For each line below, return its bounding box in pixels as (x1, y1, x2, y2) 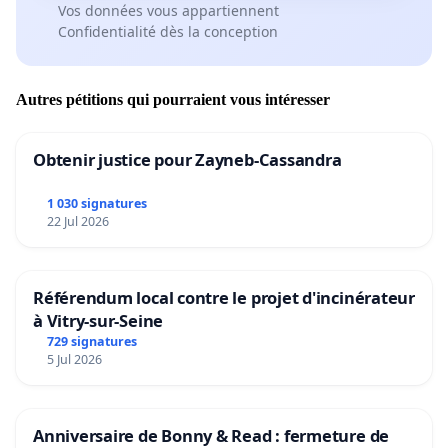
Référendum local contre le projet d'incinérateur (33, 285, 415, 309)
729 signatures (46, 332, 137, 350)
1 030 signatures (46, 194, 147, 212)
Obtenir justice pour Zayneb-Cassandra (33, 147, 342, 171)
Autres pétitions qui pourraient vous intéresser (16, 90, 330, 108)
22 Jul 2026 (46, 212, 109, 230)
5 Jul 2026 (46, 350, 102, 368)
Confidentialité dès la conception (57, 22, 278, 42)
